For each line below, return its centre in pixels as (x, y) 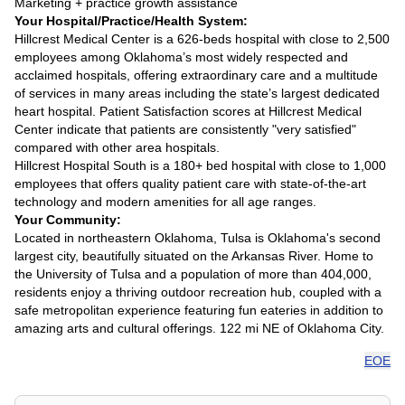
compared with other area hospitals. (117, 147)
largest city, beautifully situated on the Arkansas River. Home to (194, 256)
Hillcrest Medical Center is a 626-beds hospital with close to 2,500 (202, 39)
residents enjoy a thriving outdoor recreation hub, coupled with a (198, 292)
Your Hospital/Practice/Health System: (131, 21)
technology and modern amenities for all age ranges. (165, 202)
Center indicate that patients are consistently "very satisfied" (185, 129)
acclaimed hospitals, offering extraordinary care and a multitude (196, 75)
